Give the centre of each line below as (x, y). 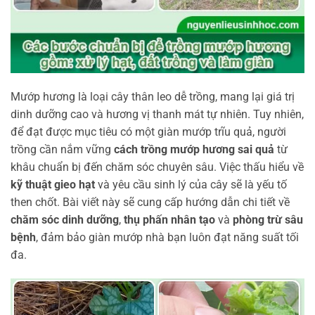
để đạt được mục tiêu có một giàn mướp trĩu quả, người (148, 131)
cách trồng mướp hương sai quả (194, 149)
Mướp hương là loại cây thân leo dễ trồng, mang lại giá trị (153, 96)
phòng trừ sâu (268, 219)
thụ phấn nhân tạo (169, 219)
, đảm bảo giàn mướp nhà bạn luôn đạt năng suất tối (167, 237)
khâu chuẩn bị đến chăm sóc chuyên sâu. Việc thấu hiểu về (157, 167)
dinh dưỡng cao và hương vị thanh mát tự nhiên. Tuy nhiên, (157, 114)
